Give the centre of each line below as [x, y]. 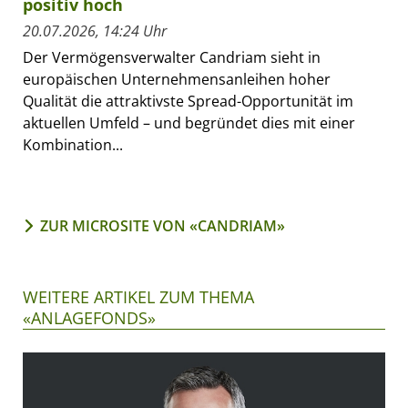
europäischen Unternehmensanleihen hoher [177, 79]
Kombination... [73, 144]
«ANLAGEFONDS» [89, 317]
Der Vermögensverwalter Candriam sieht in [172, 57]
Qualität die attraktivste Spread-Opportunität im [188, 101]
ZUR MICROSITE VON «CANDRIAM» [163, 225]
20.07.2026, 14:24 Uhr [95, 31]
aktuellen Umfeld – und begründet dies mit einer [189, 122]
